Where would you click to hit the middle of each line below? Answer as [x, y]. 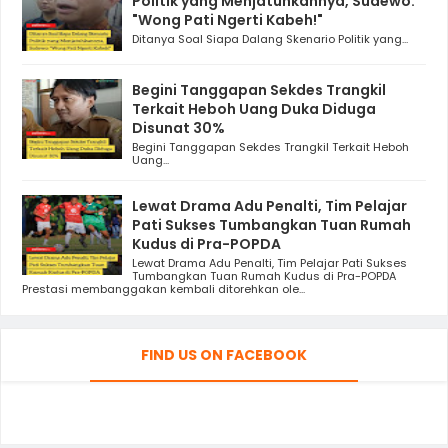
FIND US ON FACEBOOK [224, 355]
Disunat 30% [178, 128]
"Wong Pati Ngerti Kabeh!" [227, 19]
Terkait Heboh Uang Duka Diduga [254, 109]
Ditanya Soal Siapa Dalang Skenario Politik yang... [270, 38]
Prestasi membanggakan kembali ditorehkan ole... [163, 289]
